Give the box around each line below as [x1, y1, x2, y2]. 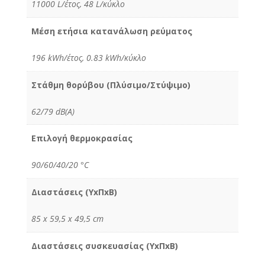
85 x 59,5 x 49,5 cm [31, 213, 104, 225]
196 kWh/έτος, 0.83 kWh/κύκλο [31, 51, 146, 63]
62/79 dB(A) [31, 105, 75, 117]
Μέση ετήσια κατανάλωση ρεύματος [31, 25, 192, 37]
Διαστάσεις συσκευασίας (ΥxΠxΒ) [31, 240, 178, 252]
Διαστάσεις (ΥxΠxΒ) [31, 186, 117, 198]
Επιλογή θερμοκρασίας [31, 132, 132, 144]
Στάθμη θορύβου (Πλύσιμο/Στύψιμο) [31, 79, 190, 91]
